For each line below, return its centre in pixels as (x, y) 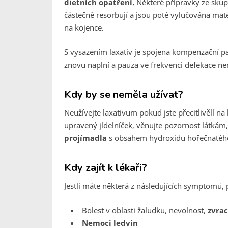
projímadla (87, 138)
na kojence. (84, 27)
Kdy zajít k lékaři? (106, 168)
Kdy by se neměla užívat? (124, 94)
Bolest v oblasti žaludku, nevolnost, (145, 210)
